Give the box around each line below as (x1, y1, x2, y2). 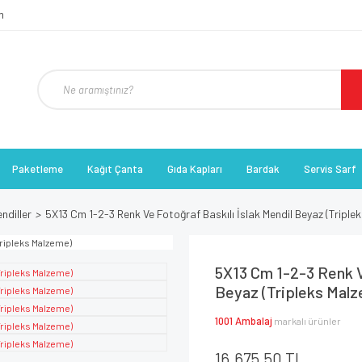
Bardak (246, 162, 280, 175)
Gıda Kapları (167, 162, 222, 175)
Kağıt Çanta (87, 162, 143, 175)
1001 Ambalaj (215, 314, 272, 327)
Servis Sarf (304, 162, 356, 175)
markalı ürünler (274, 315, 341, 326)
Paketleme (12, 162, 63, 175)
